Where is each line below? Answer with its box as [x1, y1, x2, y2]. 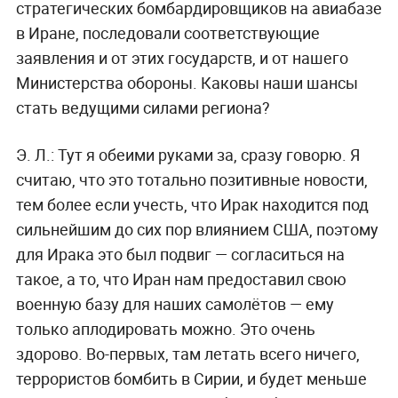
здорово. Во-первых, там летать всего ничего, [15, 342, 360, 364]
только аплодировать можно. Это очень [15, 317, 315, 339]
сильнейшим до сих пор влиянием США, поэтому [15, 218, 378, 240]
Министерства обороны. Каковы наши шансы [15, 71, 358, 93]
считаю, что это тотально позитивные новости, [15, 168, 368, 190]
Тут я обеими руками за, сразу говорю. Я [53, 143, 360, 165]
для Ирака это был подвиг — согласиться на [15, 243, 345, 265]
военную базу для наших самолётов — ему [15, 292, 334, 314]
